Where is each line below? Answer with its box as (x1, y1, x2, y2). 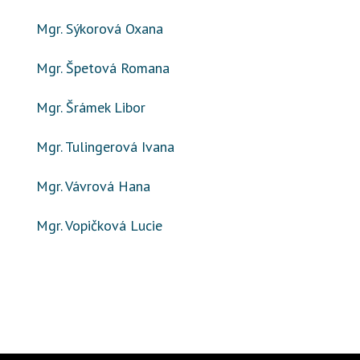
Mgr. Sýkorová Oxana (36, 19, 163, 38)
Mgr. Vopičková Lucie (36, 216, 162, 235)
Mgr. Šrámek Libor (36, 98, 145, 117)
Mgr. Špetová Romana (36, 59, 170, 77)
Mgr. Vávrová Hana (36, 177, 150, 195)
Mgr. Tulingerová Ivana (36, 137, 174, 156)
